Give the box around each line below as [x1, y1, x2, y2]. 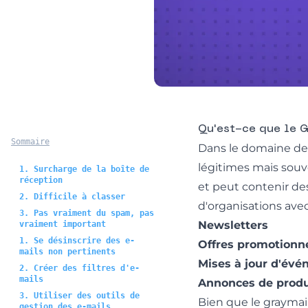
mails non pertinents [19, 246, 115, 256]
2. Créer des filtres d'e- [19, 263, 140, 273]
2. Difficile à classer [19, 191, 125, 201]
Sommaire [11, 136, 49, 146]
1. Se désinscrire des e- [19, 235, 135, 245]
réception [19, 175, 63, 185]
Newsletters [198, 218, 268, 232]
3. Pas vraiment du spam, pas [19, 208, 154, 218]
